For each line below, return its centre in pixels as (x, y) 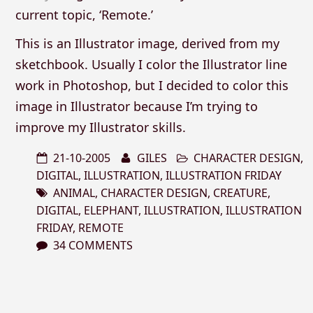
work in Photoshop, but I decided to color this (152, 85)
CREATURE (241, 192)
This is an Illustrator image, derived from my (147, 43)
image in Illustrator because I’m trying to (136, 106)
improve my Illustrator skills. (100, 127)
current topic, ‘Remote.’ (84, 14)
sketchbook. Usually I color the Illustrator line (151, 64)
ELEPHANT (111, 210)
